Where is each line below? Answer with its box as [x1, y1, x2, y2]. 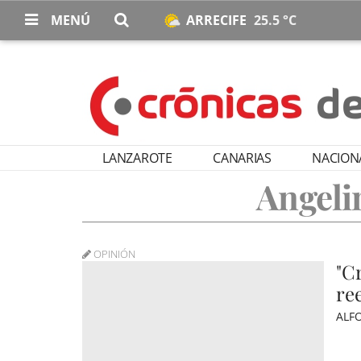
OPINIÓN [91, 247, 135, 261]
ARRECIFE [186, 11, 250, 29]
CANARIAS [213, 149, 272, 167]
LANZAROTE [102, 149, 172, 167]
